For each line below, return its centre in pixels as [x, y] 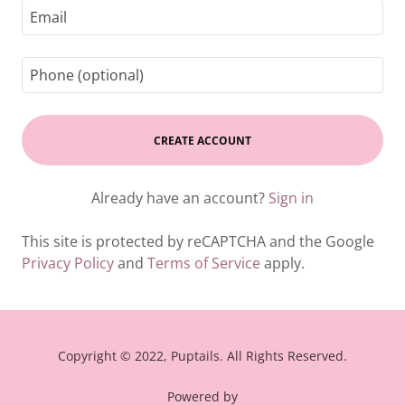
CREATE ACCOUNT [202, 140]
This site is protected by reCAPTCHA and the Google [198, 241]
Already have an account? [178, 198]
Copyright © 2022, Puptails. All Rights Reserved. [202, 356]
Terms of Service [204, 263]
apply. [283, 263]
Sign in [291, 198]
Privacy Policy [68, 263]
